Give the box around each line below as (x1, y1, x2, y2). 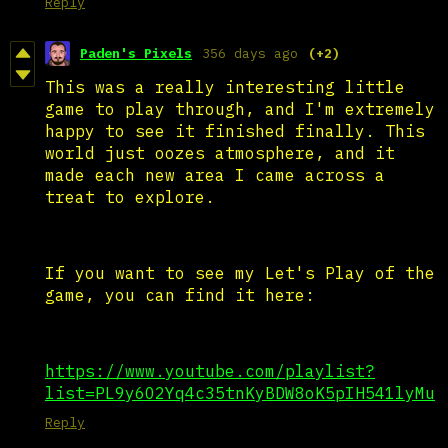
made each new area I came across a (45, 164, 385, 185)
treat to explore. (45, 186, 215, 207)
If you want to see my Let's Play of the (45, 262, 435, 283)
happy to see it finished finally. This (45, 120, 425, 141)
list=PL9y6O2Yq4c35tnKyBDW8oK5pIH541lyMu (45, 382, 435, 403)
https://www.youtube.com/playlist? (45, 360, 375, 381)
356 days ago (202, 44, 298, 62)
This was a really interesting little (45, 76, 405, 97)
